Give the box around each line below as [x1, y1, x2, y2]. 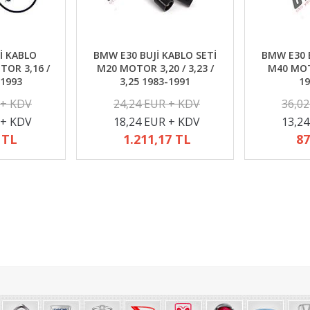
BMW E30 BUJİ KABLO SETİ [93, 48, 217, 62]
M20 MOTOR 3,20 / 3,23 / [96, 62, 214, 75]
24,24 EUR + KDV [113, 96, 200, 111]
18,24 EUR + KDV [113, 114, 200, 129]
